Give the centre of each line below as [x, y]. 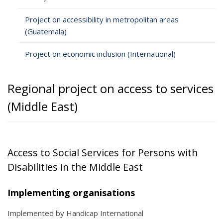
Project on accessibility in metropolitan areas [102, 19]
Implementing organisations [71, 193]
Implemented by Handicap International [75, 213]
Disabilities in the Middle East [75, 167]
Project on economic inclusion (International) [100, 54]
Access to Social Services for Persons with [103, 153]
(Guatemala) [46, 31]
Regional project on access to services [111, 88]
